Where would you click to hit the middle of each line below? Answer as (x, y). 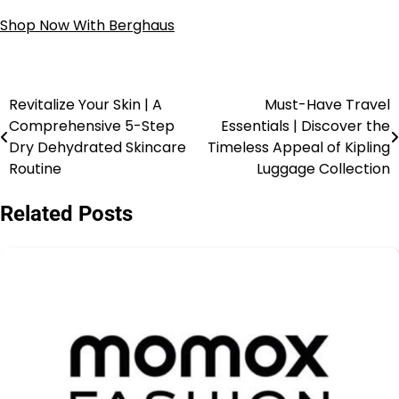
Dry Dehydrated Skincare (98, 147)
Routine (35, 168)
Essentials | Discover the (305, 126)
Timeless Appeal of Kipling (299, 147)
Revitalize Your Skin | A (85, 104)
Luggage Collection (323, 168)
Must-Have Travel (327, 104)
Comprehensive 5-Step (92, 126)
